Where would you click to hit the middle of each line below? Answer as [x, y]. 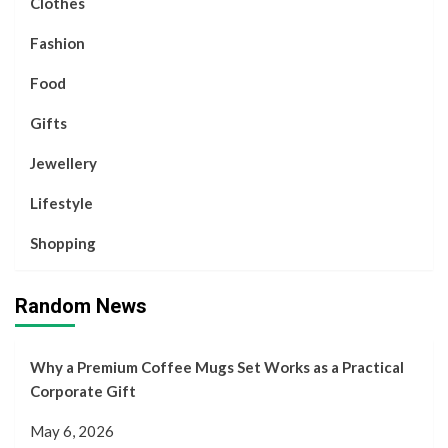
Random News [81, 305]
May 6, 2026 [72, 430]
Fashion [57, 42]
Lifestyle [61, 202]
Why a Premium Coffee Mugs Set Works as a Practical [217, 366]
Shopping [63, 242]
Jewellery [63, 162]
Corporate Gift [83, 390]
